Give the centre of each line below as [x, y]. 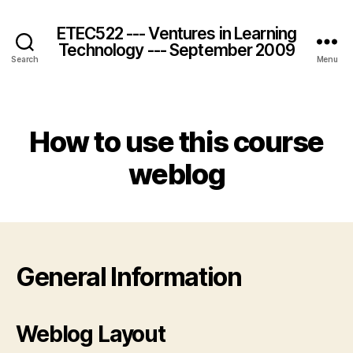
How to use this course [176, 142]
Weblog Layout [91, 334]
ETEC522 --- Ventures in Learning [176, 33]
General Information [129, 277]
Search [25, 59]
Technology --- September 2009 [176, 50]
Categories [211, 118]
